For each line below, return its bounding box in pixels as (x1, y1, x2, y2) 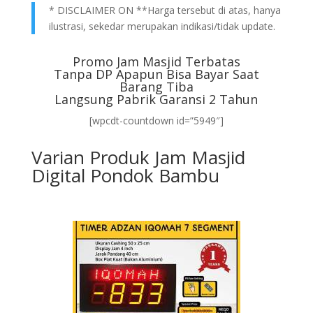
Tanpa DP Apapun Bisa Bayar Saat (53, 66, 259, 82)
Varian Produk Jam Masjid (31, 145, 245, 170)
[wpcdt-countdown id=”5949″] (89, 114, 224, 127)
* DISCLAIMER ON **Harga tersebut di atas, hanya (48, 3, 281, 17)
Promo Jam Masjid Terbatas (72, 53, 240, 70)
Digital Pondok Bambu (31, 163, 219, 188)
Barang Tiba (119, 78, 194, 95)
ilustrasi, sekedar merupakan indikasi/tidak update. (48, 20, 275, 33)
